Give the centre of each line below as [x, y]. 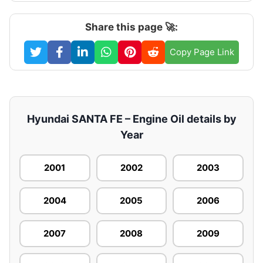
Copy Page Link [202, 52]
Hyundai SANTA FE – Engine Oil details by [131, 119]
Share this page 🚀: [131, 27]
